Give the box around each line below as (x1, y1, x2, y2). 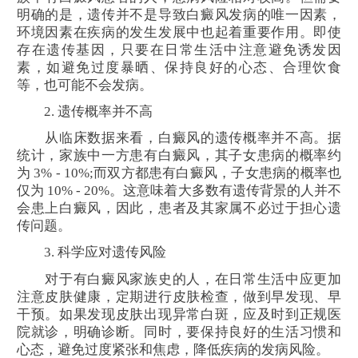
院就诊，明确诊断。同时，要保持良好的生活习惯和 (17, 324, 341, 340)
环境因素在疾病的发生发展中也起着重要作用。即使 (17, 24, 341, 40)
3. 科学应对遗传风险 (17, 245, 166, 261)
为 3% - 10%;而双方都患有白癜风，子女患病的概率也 (17, 165, 341, 181)
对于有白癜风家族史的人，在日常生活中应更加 (17, 271, 341, 287)
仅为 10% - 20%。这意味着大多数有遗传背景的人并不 (17, 183, 341, 199)
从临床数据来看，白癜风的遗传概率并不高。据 (17, 130, 341, 146)
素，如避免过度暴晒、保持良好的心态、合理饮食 (17, 59, 341, 75)
